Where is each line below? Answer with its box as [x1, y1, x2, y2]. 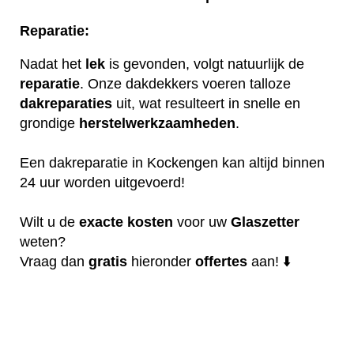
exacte [79, 213, 123, 230]
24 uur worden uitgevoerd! [20, 174, 185, 190]
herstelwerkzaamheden [79, 115, 235, 131]
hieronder [127, 253, 195, 269]
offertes [195, 253, 247, 269]
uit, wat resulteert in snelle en [112, 95, 300, 111]
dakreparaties [20, 95, 112, 111]
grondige [20, 115, 79, 131]
